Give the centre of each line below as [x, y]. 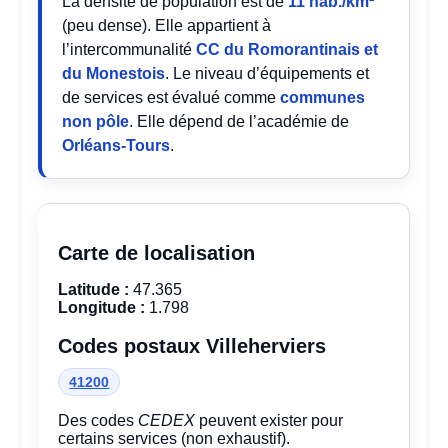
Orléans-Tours [116, 145]
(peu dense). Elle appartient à [167, 25]
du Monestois [114, 73]
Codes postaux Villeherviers [192, 346]
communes [323, 97]
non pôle [96, 121]
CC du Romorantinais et [287, 49]
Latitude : [94, 289]
